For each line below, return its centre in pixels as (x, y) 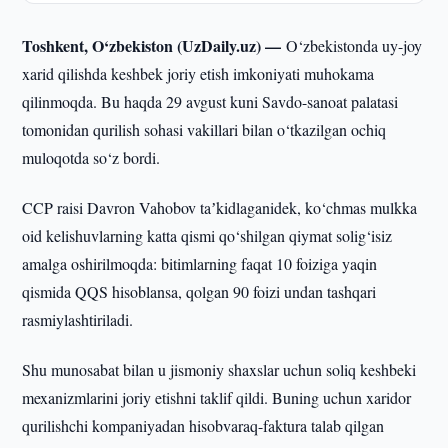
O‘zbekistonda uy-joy (354, 45)
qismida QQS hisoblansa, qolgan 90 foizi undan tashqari (199, 291)
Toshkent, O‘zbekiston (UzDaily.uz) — (154, 45)
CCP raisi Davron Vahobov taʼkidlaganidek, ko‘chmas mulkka (220, 207)
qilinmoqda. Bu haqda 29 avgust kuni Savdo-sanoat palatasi (210, 101)
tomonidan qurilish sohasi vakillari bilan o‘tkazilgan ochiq (204, 129)
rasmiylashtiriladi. (78, 319)
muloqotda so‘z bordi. (91, 157)
